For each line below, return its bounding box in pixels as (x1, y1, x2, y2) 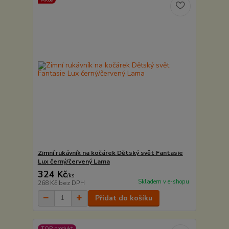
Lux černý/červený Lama (37, 157, 110, 166)
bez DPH (58, 178, 85, 187)
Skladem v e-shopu (138, 177, 189, 186)
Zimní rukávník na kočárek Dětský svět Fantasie (37, 148, 183, 157)
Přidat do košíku (95, 193, 152, 203)
